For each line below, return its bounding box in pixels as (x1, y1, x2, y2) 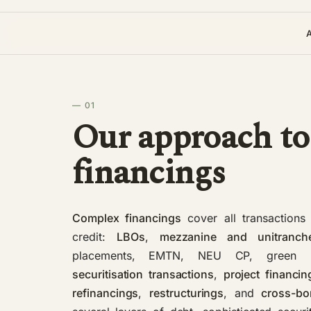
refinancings (72, 285, 139, 300)
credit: (72, 229, 117, 244)
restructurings (149, 285, 224, 300)
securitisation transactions (72, 267, 215, 281)
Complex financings (72, 210, 181, 225)
